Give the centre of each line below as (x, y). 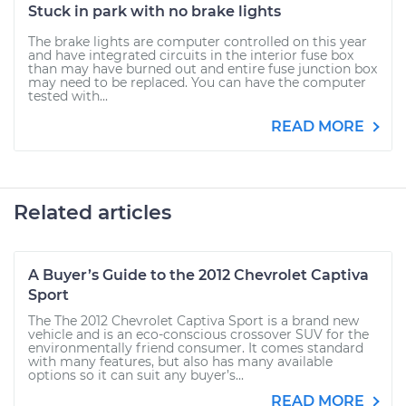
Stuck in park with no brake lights (155, 11)
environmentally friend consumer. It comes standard (196, 348)
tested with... (68, 96)
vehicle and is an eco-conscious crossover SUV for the (198, 334)
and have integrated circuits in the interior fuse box (191, 55)
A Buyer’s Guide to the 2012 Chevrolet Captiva (198, 275)
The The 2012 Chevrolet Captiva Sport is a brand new (193, 321)
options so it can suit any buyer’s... (136, 375)
